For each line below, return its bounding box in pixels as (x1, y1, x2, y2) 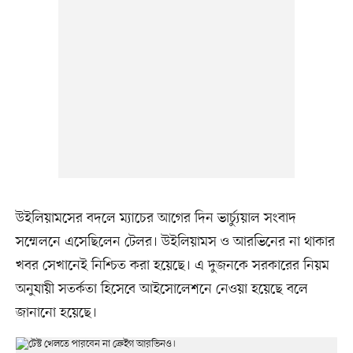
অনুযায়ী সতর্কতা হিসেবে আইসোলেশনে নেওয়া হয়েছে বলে (15, 279, 308, 299)
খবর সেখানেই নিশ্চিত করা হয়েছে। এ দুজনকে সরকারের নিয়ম (15, 255, 329, 275)
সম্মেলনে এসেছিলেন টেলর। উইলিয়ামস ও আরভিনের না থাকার (15, 232, 335, 251)
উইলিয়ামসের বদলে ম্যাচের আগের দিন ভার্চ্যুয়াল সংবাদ (15, 208, 296, 228)
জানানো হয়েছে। (15, 303, 97, 322)
